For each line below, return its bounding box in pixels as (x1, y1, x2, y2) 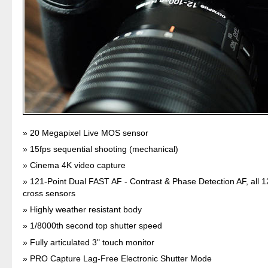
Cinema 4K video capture (30, 160, 126, 170)
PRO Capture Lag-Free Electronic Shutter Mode (30, 253, 212, 263)
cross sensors (23, 188, 76, 199)
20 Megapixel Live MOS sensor (30, 127, 149, 138)
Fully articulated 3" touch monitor (30, 237, 155, 247)
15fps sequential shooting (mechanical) (30, 144, 179, 154)
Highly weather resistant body (30, 205, 142, 215)
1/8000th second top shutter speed (30, 221, 163, 231)
